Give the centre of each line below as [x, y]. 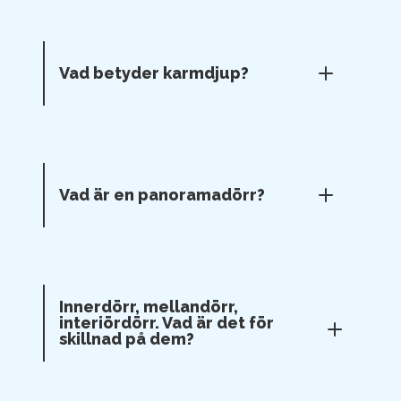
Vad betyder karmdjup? [154, 73]
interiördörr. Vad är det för [166, 323]
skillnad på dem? [127, 339]
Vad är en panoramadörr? [162, 195]
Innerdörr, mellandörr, [149, 307]
